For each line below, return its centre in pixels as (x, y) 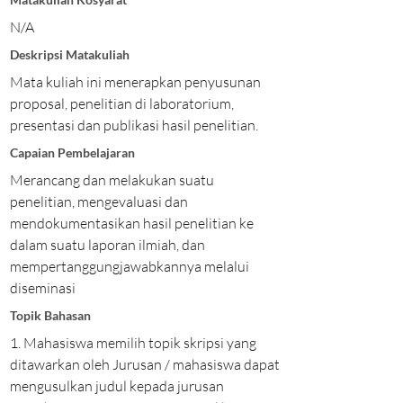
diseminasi (43, 288)
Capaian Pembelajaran (72, 152)
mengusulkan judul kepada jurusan (117, 386)
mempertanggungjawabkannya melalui (130, 266)
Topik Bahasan (50, 315)
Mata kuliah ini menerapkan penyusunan (135, 82)
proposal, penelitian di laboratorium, (122, 103)
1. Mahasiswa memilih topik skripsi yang (133, 343)
